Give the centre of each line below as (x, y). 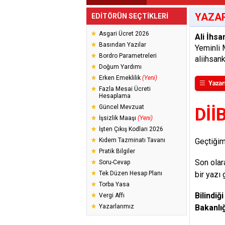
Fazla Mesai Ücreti (125, 89)
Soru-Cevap (115, 162)
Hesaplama (115, 96)
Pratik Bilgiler (117, 151)
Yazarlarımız (117, 206)
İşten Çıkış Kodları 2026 (131, 129)
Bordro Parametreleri (128, 56)
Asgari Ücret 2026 (124, 34)
